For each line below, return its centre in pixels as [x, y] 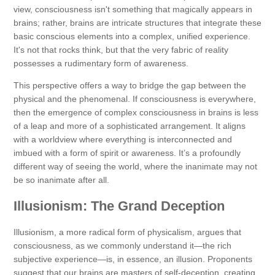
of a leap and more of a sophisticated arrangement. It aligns [130, 126]
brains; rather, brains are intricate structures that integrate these [137, 23]
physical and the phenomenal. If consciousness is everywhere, [135, 99]
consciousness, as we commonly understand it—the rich [122, 246]
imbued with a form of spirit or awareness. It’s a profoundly [127, 153]
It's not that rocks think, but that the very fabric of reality [121, 50]
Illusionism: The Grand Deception [119, 206]
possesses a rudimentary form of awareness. [101, 64]
